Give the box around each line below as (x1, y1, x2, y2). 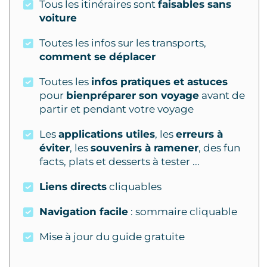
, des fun (198, 142, 240, 154)
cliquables (107, 181, 162, 193)
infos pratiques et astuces (91, 76, 228, 88)
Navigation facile (39, 206, 128, 218)
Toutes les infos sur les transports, (39, 37, 206, 49)
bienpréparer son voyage (66, 89, 199, 102)
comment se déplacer (39, 51, 156, 63)
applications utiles (58, 128, 155, 141)
